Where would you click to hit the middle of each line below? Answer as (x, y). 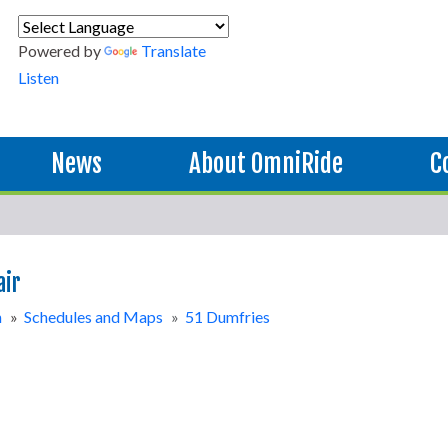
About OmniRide (265, 163)
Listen (39, 77)
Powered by (61, 50)
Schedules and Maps (93, 316)
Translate (174, 50)
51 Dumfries (227, 316)
